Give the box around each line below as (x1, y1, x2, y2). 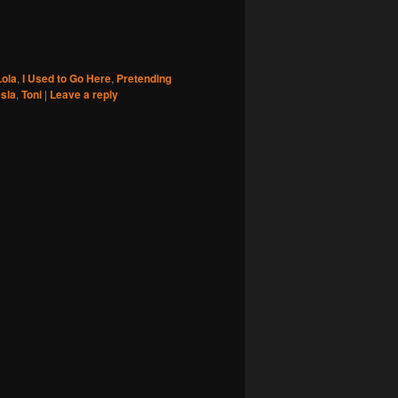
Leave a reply (50, 86, 118, 103)
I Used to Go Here (22, 70, 111, 87)
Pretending (116, 70, 171, 87)
